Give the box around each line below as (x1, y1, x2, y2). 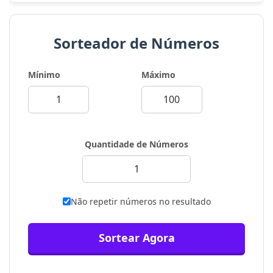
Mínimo (28, 69, 60, 81)
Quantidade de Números (85, 138, 188, 151)
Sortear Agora (98, 230, 175, 246)
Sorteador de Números (54, 33, 219, 54)
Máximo (141, 69, 175, 81)
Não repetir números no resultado (70, 196, 211, 208)
